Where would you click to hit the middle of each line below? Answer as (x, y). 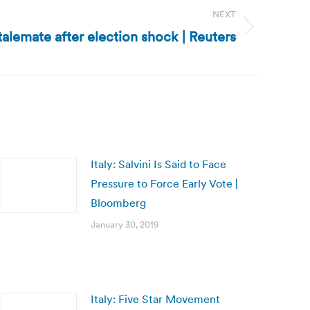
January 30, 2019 (125, 225)
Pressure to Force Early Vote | (164, 183)
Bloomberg (118, 203)
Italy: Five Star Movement (155, 299)
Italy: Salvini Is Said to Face (158, 164)
